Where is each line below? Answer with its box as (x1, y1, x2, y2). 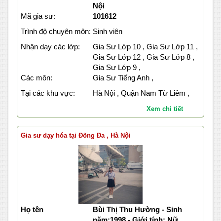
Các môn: (21, 74, 52, 82)
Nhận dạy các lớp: (21, 42, 80, 51)
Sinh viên (92, 27, 122, 36)
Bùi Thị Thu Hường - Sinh (92, 205, 182, 214)
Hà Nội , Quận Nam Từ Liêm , (92, 89, 189, 98)
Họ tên (21, 205, 43, 214)
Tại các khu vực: (21, 89, 75, 98)
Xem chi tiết (146, 105, 183, 113)
